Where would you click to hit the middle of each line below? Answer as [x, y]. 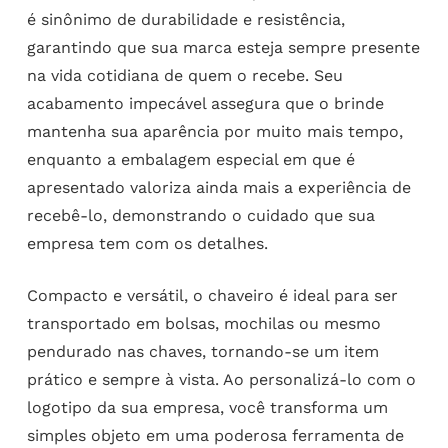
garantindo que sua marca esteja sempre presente [223, 47]
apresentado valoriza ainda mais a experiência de [218, 187]
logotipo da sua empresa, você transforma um [207, 407]
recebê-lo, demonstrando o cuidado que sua [200, 215]
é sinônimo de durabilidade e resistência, [185, 19]
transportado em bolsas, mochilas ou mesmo [203, 323]
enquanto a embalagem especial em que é [190, 159]
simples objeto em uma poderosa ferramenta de [215, 435]
